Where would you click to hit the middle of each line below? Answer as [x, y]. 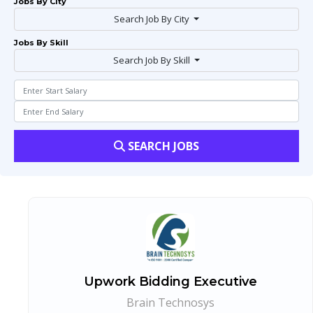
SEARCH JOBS [163, 146]
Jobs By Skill [41, 42]
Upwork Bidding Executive [170, 281]
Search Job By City [151, 19]
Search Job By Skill [151, 60]
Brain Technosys [170, 302]
